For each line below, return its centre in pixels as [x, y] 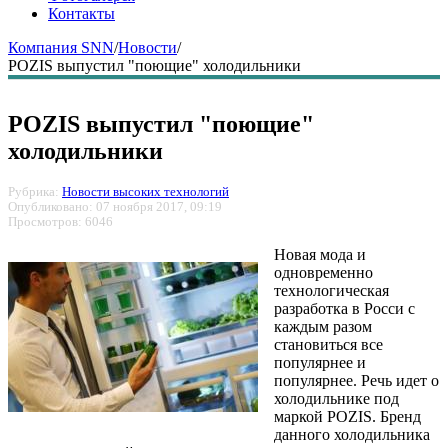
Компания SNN [61, 47]
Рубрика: [35, 191]
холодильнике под [336, 398]
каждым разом [323, 326]
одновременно [323, 272]
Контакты [81, 13]
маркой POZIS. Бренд [347, 416]
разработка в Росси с [344, 308]
